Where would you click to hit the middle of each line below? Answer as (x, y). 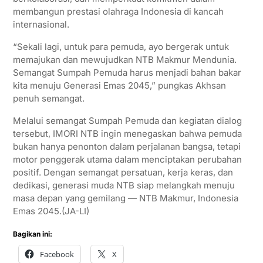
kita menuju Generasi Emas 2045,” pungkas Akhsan (119, 86)
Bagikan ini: (32, 234)
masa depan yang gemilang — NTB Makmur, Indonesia (125, 198)
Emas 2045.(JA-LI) (51, 211)
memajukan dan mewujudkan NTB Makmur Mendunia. (124, 60)
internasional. (41, 25)
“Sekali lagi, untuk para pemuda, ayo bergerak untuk (121, 47)
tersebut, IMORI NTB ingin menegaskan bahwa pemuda (127, 134)
